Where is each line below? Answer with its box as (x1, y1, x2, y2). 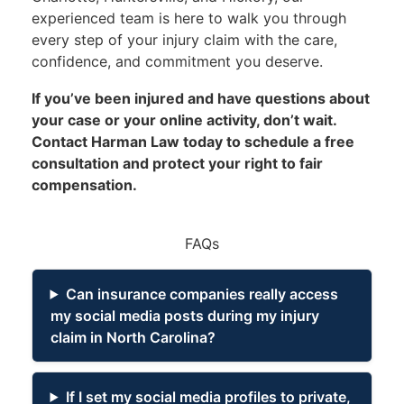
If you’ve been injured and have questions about (31, 88, 370, 107)
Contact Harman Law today (31, 132, 223, 151)
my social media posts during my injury (50, 306, 319, 325)
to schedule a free (222, 132, 354, 151)
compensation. (31, 175, 137, 194)
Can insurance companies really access (65, 284, 338, 303)
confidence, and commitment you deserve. (31, 52, 323, 71)
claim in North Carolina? (50, 327, 216, 346)
